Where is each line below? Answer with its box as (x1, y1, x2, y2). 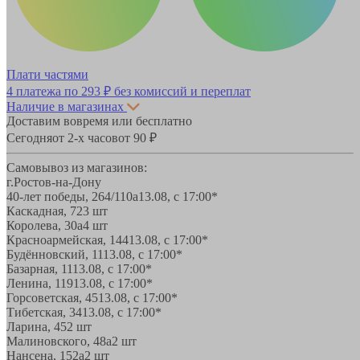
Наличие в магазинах (6, 99, 124, 113)
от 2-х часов (52, 130, 118, 145)
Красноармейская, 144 (6, 232, 129, 247)
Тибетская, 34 (6, 305, 82, 319)
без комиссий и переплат (111, 84, 251, 98)
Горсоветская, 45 (6, 290, 98, 305)
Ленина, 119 (6, 276, 73, 290)
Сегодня (6, 130, 52, 145)
